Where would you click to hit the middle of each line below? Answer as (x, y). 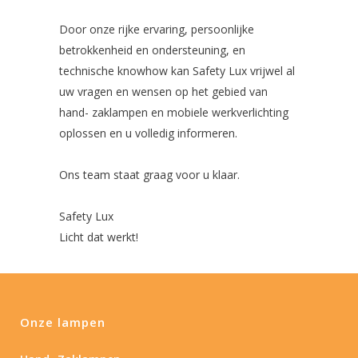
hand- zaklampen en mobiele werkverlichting (174, 113)
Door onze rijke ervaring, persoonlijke (157, 30)
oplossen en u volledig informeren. (148, 133)
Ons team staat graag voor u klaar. (149, 175)
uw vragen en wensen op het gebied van (163, 92)
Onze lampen (63, 322)
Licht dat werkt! (99, 237)
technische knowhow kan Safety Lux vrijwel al (177, 71)
